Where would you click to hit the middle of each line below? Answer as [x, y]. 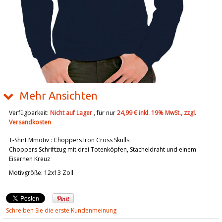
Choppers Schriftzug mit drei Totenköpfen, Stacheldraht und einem [103, 150]
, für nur [105, 113]
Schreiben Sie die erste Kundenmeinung [61, 211]
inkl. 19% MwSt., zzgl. [167, 113]
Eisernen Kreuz [29, 159]
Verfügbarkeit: [29, 113]
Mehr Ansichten [58, 96]
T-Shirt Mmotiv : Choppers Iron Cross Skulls [69, 140]
